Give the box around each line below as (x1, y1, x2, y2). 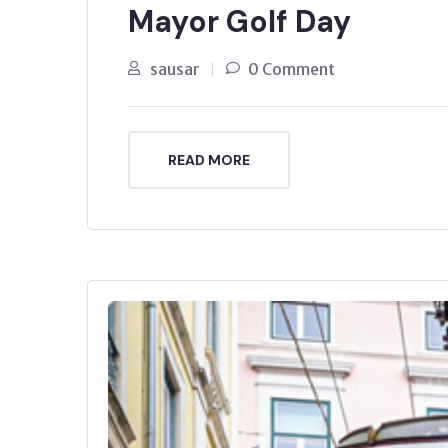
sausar (150, 59, 200, 80)
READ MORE (168, 151, 250, 170)
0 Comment (248, 59, 335, 80)
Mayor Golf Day (128, 2, 351, 42)
